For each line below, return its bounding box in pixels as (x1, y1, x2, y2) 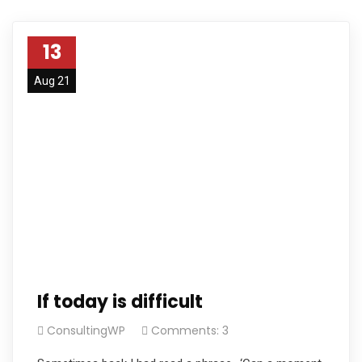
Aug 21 (33, 74, 70, 87)
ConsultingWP (47, 322, 125, 339)
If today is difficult (37, 288, 203, 314)
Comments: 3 (151, 322, 229, 339)
